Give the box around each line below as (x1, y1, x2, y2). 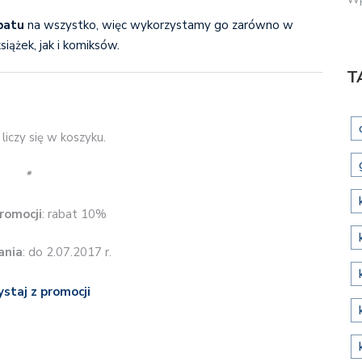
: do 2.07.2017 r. (22, 244, 112, 260)
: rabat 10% (42, 205, 107, 222)
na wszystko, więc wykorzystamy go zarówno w (24, 17, 293, 33)
